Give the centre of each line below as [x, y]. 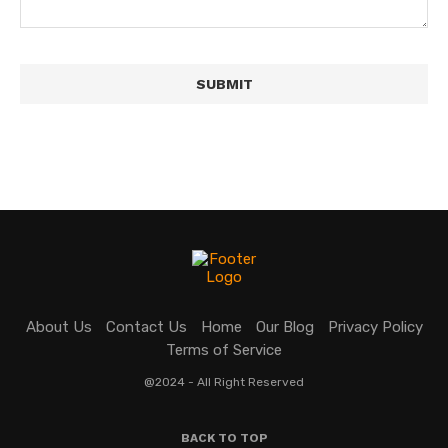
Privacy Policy [375, 327]
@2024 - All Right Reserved [224, 382]
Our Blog [284, 327]
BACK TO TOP [224, 438]
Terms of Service [224, 350]
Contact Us [146, 327]
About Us [58, 327]
